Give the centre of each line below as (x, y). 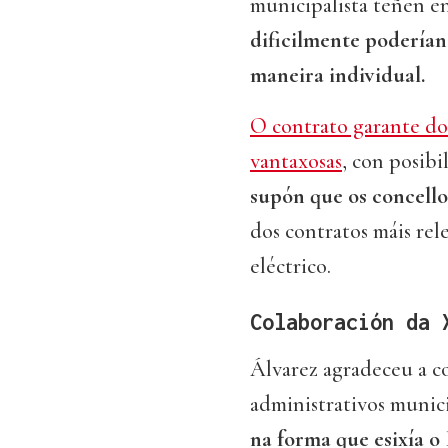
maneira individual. (337, 75)
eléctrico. (290, 266)
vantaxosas (296, 161)
